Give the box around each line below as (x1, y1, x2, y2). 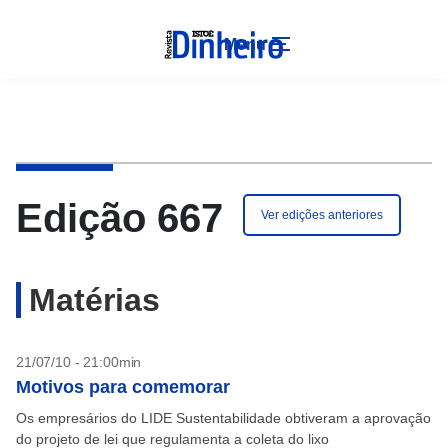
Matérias (29, 282, 160, 318)
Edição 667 (16, 196, 223, 240)
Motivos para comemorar (16, 377, 230, 397)
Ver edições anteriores (261, 208, 383, 222)
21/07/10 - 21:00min (16, 354, 142, 370)
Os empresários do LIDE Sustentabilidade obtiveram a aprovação (16, 410, 431, 426)
